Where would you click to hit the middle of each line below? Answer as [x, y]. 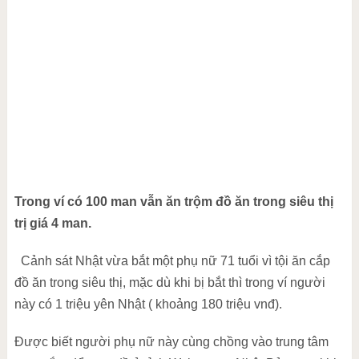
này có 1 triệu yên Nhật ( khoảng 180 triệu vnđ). [148, 304]
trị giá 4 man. [52, 223]
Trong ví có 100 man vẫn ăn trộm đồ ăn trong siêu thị [173, 202]
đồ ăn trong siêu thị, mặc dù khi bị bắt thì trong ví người [169, 282]
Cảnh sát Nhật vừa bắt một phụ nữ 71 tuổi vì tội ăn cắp [175, 261]
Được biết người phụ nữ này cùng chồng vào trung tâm [171, 342]
